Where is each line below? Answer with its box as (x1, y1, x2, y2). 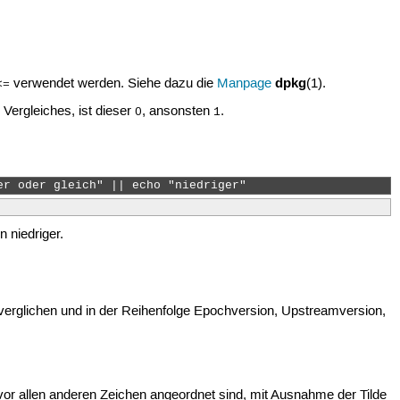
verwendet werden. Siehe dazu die (10, 76, 218, 92)
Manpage (217, 76, 272, 92)
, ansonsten (142, 104, 214, 121)
